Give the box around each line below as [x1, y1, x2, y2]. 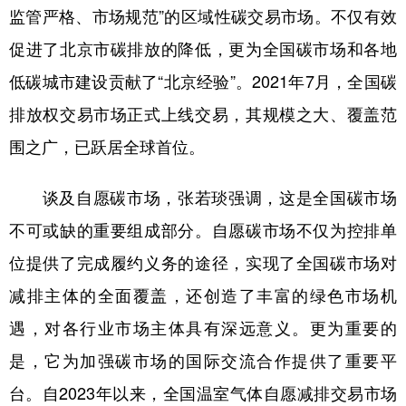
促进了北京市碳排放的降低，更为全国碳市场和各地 [9, 36, 397, 61]
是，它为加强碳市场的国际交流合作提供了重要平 [9, 348, 397, 372]
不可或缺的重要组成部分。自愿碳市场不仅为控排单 [9, 217, 397, 242]
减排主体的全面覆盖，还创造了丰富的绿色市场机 [9, 283, 397, 307]
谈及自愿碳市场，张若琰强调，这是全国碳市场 [9, 185, 397, 209]
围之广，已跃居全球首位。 [9, 134, 205, 159]
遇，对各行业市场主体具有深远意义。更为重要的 [9, 315, 397, 340]
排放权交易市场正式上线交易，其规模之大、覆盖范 [9, 101, 397, 126]
